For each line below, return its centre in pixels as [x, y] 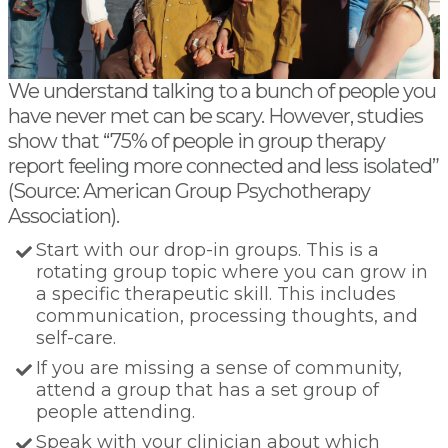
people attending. [115, 412]
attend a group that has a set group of [207, 390]
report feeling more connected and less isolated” [223, 166]
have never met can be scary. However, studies [215, 116]
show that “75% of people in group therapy [196, 141]
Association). [63, 216]
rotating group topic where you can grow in [232, 272]
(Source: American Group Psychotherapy [189, 191]
